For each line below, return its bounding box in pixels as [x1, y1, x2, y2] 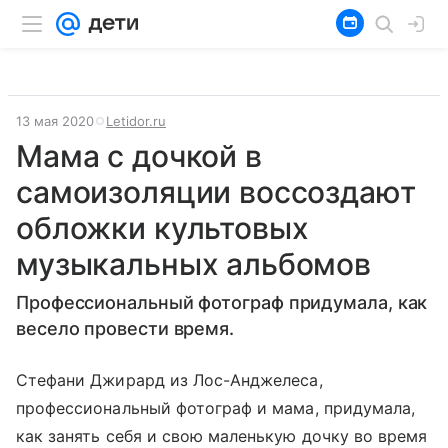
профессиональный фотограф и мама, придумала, [16, 398, 416, 418]
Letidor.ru [106, 113, 166, 129]
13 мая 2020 [16, 113, 94, 129]
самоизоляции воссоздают [16, 174, 416, 210]
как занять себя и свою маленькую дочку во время [16, 426, 428, 446]
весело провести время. [16, 318, 235, 339]
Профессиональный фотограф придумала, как [16, 292, 428, 313]
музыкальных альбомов [16, 246, 372, 282]
